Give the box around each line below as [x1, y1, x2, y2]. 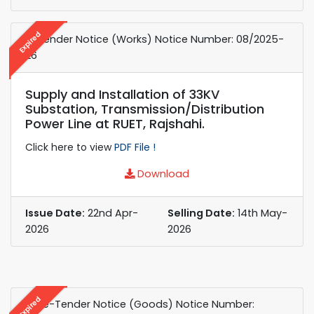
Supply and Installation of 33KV [25, 85, 219, 103]
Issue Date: [25, 205, 85, 220]
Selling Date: [168, 205, 235, 220]
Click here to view [25, 139, 114, 154]
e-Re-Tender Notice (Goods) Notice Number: [25, 296, 254, 311]
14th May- [235, 205, 287, 220]
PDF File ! [114, 139, 156, 154]
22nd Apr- [85, 205, 138, 220]
